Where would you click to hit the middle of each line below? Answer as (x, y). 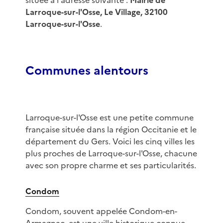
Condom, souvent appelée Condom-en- (101, 211)
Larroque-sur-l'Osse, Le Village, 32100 (96, 12)
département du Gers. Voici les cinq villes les (110, 142)
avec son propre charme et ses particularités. (111, 166)
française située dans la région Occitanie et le (111, 130)
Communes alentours (87, 71)
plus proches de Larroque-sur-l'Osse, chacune (111, 154)
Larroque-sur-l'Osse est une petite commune (109, 118)
